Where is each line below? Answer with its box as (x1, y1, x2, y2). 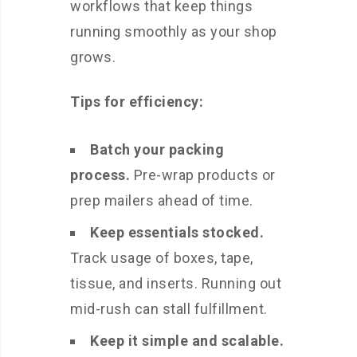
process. (70, 167, 130, 184)
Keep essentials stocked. (90, 224, 264, 241)
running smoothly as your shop (70, 23, 277, 41)
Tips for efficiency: (70, 93, 203, 111)
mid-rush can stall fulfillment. (70, 300, 268, 318)
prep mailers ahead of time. (70, 192, 253, 210)
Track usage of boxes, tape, (70, 249, 253, 267)
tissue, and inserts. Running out (70, 275, 281, 292)
